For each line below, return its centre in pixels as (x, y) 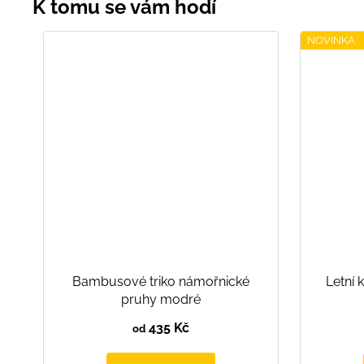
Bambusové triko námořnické (161, 282)
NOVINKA (331, 40)
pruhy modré (161, 300)
